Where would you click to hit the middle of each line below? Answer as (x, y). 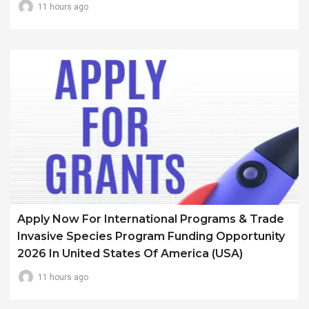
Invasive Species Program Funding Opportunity (151, 236)
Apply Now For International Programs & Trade (151, 219)
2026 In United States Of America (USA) (130, 253)
